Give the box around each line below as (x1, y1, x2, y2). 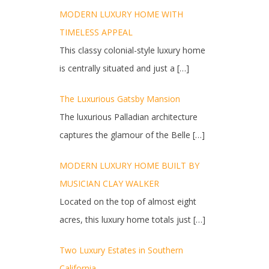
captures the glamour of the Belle (59, 129, 193, 141)
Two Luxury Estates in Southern (59, 244, 183, 256)
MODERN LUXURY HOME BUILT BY (59, 160, 199, 171)
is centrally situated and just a (59, 62, 177, 74)
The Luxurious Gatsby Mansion (59, 93, 180, 104)
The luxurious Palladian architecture (59, 111, 198, 122)
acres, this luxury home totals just (59, 214, 193, 225)
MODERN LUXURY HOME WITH (59, 8, 183, 20)
